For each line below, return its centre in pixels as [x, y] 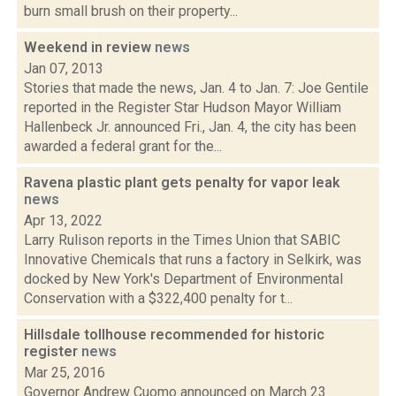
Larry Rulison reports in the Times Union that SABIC [182, 240]
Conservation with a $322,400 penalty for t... [158, 298]
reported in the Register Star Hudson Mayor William [183, 107]
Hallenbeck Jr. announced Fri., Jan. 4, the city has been [190, 127]
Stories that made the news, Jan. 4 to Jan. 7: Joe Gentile [196, 88]
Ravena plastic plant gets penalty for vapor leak [182, 183]
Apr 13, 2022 [63, 221]
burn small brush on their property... [131, 11]
